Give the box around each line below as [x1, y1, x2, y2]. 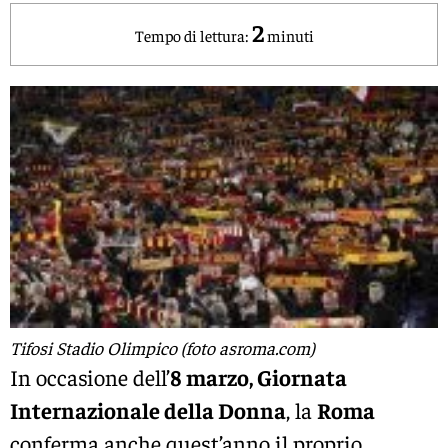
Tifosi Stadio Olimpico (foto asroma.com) [10, 335, 315, 359]
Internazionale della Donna [10, 395, 286, 424]
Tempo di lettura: [134, 24, 249, 45]
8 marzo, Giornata [170, 362, 347, 391]
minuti [266, 24, 314, 45]
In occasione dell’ [10, 362, 170, 391]
